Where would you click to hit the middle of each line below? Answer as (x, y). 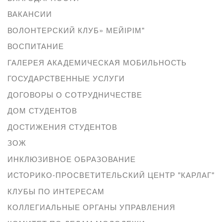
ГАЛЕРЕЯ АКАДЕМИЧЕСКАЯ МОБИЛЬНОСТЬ (97, 62)
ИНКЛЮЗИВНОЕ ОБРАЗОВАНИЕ (72, 159)
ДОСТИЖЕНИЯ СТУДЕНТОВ (62, 126)
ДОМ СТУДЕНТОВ (42, 111)
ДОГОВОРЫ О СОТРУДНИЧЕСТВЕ (75, 94)
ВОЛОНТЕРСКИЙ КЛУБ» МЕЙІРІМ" (76, 30)
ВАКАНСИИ (30, 14)
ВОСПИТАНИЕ (36, 46)
